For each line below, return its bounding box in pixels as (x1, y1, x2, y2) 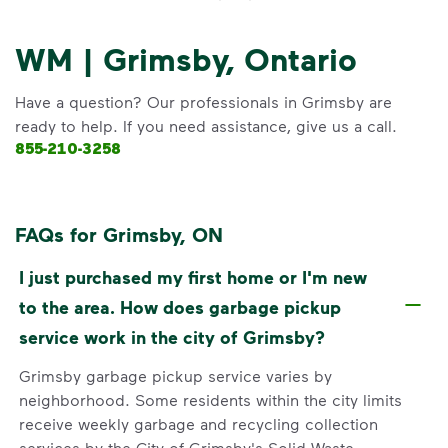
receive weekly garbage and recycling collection (19, 413, 378, 433)
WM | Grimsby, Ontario (15, 39, 357, 78)
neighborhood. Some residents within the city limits (19, 389, 402, 409)
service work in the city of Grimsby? (19, 325, 325, 348)
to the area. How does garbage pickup (19, 295, 341, 318)
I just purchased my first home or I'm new (19, 265, 367, 288)
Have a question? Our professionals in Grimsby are (15, 92, 392, 111)
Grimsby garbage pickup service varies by (19, 365, 332, 385)
